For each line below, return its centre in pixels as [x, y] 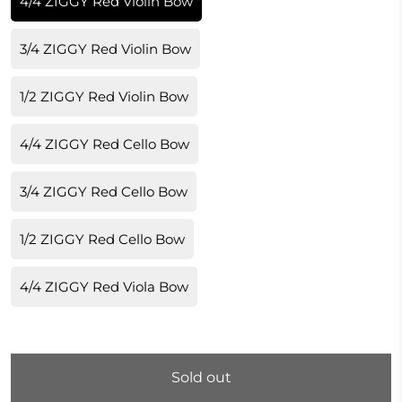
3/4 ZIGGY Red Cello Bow [104, 192]
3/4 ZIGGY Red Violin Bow [105, 49]
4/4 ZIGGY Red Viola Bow [104, 287]
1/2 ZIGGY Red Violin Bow [104, 97]
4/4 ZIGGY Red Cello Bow [105, 144]
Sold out [201, 378]
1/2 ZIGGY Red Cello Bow [102, 240]
